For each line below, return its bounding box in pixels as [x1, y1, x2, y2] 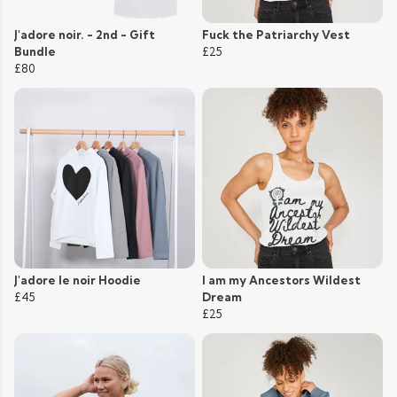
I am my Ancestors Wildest [202, 273, 361, 288]
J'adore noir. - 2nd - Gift [14, 27, 155, 43]
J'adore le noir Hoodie [14, 273, 141, 288]
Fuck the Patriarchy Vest [202, 27, 350, 43]
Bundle [14, 44, 56, 59]
